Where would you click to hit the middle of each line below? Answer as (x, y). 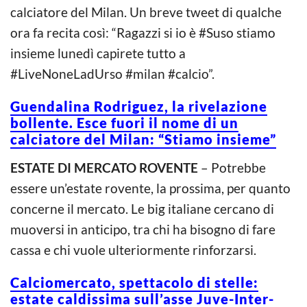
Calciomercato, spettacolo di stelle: (134, 282)
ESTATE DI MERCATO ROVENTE (104, 167)
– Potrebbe (232, 167)
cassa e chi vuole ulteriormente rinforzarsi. (133, 249)
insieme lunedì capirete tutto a (98, 53)
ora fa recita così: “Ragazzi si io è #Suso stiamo (143, 32)
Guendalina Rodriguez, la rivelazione (139, 106)
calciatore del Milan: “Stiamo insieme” (143, 139)
